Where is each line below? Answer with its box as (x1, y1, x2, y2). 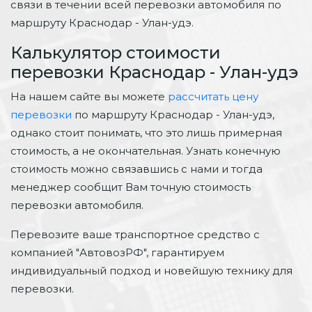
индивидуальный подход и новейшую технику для (10, 263, 292, 277)
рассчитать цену (168, 89, 258, 103)
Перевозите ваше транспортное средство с (10, 227, 260, 241)
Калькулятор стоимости (10, 42, 221, 63)
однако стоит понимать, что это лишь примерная (10, 125, 282, 139)
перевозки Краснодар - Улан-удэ (10, 61, 298, 82)
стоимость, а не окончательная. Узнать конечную (10, 143, 281, 157)
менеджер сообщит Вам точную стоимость (10, 180, 251, 194)
